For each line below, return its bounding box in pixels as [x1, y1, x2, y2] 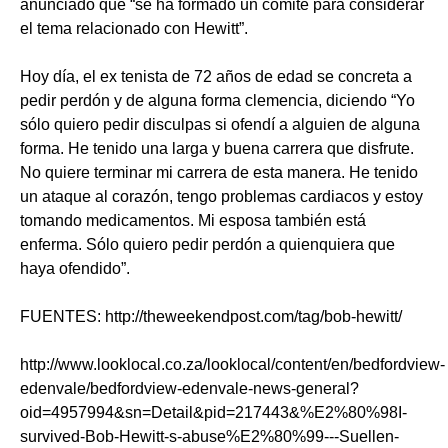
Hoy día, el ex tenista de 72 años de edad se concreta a [20, 68, 412, 86]
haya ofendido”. [20, 260, 130, 278]
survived [20, 428, 80, 446]
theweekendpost [143, 308, 260, 326]
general [296, 380, 350, 398]
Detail [151, 404, 193, 422]
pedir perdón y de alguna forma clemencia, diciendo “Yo [20, 92, 415, 110]
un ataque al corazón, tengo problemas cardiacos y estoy [20, 188, 423, 206]
